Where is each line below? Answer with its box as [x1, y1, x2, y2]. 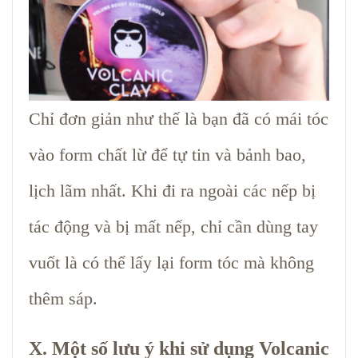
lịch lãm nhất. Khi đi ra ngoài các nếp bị [29, 180, 316, 201]
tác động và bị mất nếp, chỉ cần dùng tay [29, 216, 318, 237]
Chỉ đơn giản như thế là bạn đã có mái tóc [29, 108, 328, 129]
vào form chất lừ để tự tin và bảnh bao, [29, 144, 306, 165]
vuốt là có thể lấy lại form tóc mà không [29, 252, 314, 272]
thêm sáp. [29, 288, 97, 308]
